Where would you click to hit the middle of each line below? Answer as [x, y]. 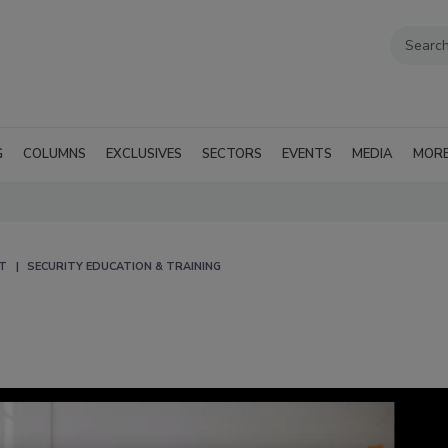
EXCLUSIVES [144, 153]
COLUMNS [54, 153]
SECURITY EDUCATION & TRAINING [124, 266]
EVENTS [307, 153]
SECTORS [232, 153]
